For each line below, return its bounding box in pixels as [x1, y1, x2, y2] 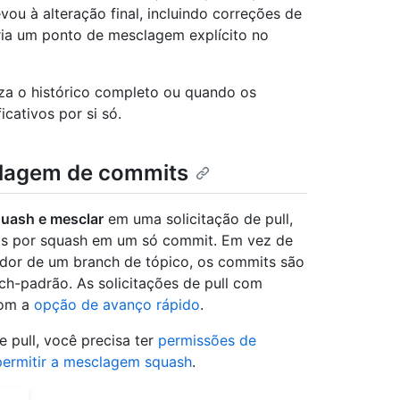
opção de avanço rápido [34, 296, 200, 314]
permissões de [158, 331, 256, 350]
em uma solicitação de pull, [104, 210, 293, 229]
